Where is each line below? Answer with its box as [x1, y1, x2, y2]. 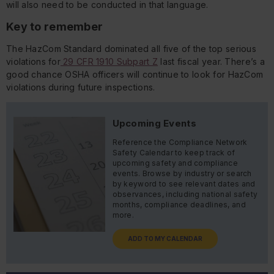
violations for [6, 56, 61, 67]
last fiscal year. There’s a [158, 56, 265, 67]
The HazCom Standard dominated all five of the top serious [6, 43, 256, 54]
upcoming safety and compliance [112, 158, 239, 168]
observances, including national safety [112, 189, 258, 199]
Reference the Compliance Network [112, 137, 248, 147]
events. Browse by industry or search [112, 168, 252, 178]
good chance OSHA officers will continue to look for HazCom [6, 68, 264, 80]
